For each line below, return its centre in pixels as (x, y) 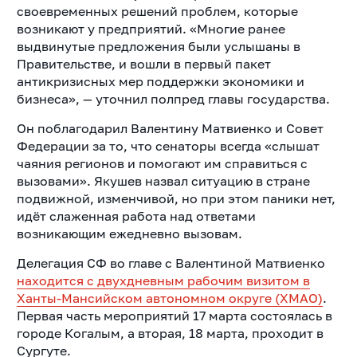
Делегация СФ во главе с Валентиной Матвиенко (171, 263)
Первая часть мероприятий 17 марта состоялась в (174, 315)
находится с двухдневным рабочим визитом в (163, 280)
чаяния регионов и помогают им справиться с (162, 163)
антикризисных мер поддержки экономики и (160, 81)
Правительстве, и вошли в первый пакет (143, 63)
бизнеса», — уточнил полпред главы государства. (173, 98)
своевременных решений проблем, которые (157, 11)
